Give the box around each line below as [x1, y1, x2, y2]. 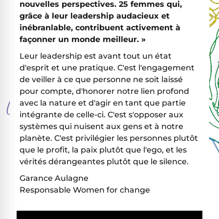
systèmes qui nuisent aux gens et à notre [20, 121, 183, 131]
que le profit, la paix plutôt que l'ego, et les [20, 145, 187, 154]
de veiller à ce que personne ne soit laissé [20, 74, 183, 84]
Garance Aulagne [20, 173, 88, 183]
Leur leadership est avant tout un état [20, 51, 172, 61]
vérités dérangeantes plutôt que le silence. [20, 156, 189, 166]
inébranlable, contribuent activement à [20, 22, 180, 32]
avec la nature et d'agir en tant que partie [20, 98, 186, 108]
